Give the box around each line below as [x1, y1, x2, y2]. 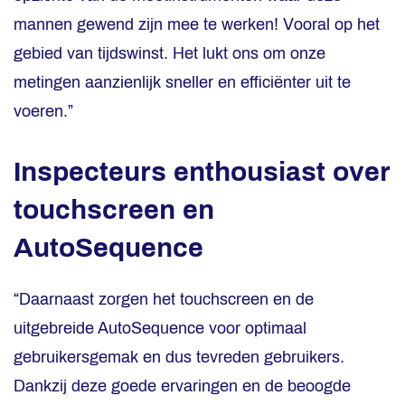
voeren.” [14, 102, 73, 120]
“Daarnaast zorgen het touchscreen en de [14, 290, 314, 308]
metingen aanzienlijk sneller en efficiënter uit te [14, 73, 351, 91]
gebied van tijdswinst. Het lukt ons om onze [14, 44, 325, 62]
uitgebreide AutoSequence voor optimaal [14, 319, 306, 337]
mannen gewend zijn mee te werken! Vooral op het [14, 15, 380, 33]
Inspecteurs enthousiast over [14, 157, 391, 186]
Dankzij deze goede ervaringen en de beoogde [14, 377, 351, 395]
